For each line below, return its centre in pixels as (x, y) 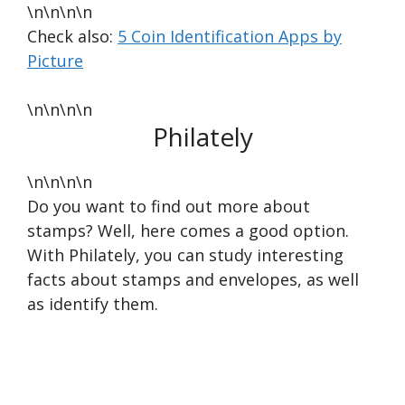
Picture (55, 60)
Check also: (72, 36)
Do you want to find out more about (169, 206)
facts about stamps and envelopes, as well (193, 279)
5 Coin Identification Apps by (230, 36)
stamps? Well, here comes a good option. (188, 230)
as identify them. (93, 303)
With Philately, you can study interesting (185, 254)
